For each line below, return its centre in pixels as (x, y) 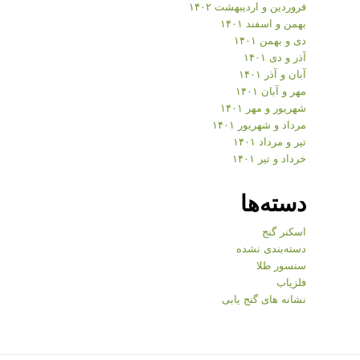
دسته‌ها (273, 202)
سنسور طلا (281, 265)
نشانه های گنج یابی (264, 299)
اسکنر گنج (284, 231)
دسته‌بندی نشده (271, 248)
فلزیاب (291, 282)
